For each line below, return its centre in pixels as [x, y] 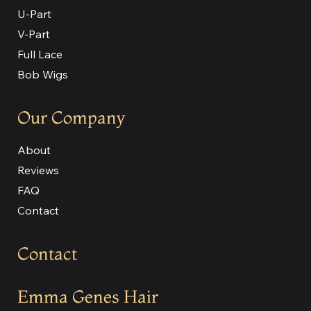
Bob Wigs [43, 74]
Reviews [38, 170]
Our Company [72, 117]
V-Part [34, 34]
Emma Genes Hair [88, 296]
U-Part [34, 14]
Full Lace [40, 54]
